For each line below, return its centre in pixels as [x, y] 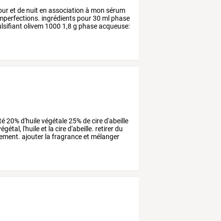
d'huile [30, 121]
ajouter [32, 137]
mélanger [105, 137]
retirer [104, 129]
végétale [54, 121]
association [66, 11]
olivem [33, 26]
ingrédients [58, 18]
